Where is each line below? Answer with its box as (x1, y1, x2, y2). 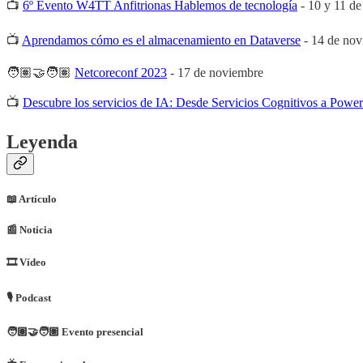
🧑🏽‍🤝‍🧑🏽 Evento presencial (6, 326, 143, 339)
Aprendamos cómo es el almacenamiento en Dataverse (22, 32, 301, 47)
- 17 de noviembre (167, 65, 263, 79)
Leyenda (6, 130, 78, 152)
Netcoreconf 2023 (75, 65, 167, 79)
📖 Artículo (6, 192, 57, 205)
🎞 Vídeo (6, 256, 46, 269)
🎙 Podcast (6, 292, 51, 305)
